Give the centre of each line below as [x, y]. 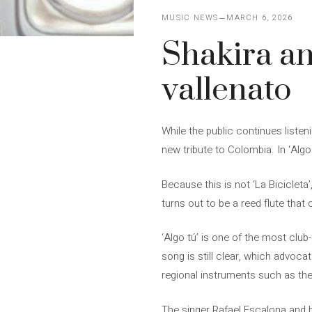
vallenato [226, 90]
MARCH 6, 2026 [260, 18]
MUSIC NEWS [190, 18]
